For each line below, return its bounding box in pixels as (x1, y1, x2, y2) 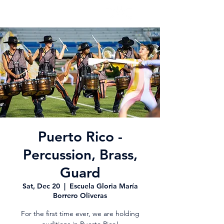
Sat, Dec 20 (22, 181, 60, 190)
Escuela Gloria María (69, 181, 138, 190)
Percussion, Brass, (22, 146, 137, 163)
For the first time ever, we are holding (20, 209, 139, 218)
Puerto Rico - (37, 128, 122, 145)
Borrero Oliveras (53, 191, 107, 200)
